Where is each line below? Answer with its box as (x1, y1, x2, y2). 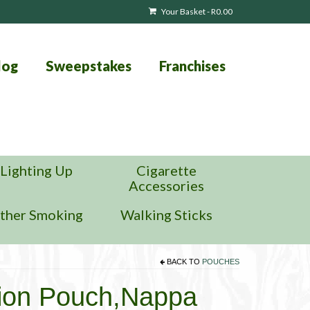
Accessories (129, 177, 205, 194)
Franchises (158, 57, 226, 74)
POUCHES (202, 257, 239, 266)
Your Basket (160, 6, 207, 17)
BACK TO (165, 257, 202, 266)
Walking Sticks (120, 206, 213, 223)
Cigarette (136, 162, 197, 179)
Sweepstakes (45, 57, 131, 74)
